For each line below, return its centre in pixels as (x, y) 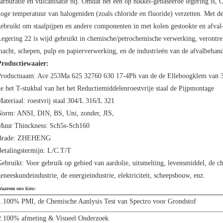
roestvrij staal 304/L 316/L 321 (70, 101)
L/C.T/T (58, 151)
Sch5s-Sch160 (69, 126)
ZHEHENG (33, 138)
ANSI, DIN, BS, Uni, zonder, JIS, (65, 113)
